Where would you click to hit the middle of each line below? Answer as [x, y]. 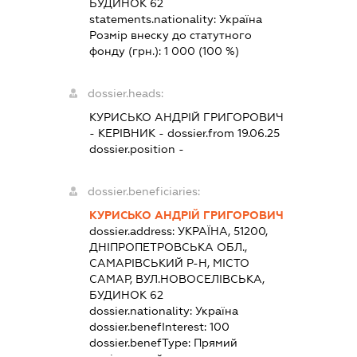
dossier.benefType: [141, 342]
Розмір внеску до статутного [170, 35]
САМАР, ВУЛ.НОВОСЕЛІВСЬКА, [177, 279]
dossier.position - [136, 149]
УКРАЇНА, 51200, [222, 231]
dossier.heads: [125, 93]
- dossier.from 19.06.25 [217, 133]
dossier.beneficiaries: [143, 191]
